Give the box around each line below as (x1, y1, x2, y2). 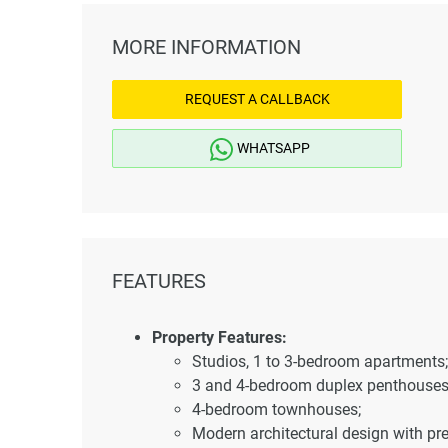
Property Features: (152, 328, 287, 348)
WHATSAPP (236, 139, 310, 156)
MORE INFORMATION (112, 34, 301, 59)
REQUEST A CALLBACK (184, 90, 330, 107)
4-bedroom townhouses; (192, 400, 361, 420)
